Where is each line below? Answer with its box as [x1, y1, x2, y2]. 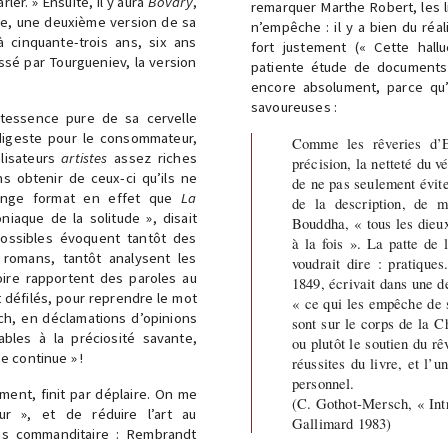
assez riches [107, 149, 197, 167]
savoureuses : [250, 98, 338, 116]
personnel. [291, 373, 355, 393]
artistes [61, 149, 108, 167]
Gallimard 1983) [291, 413, 392, 433]
